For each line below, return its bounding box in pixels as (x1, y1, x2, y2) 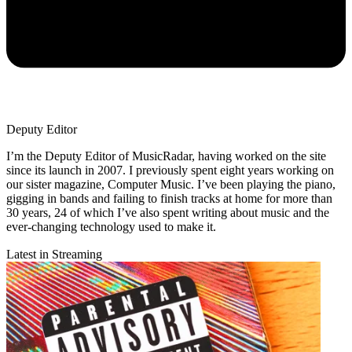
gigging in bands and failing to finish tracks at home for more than (6, 192, 332, 206)
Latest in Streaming (6, 247, 102, 262)
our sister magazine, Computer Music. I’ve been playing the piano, (6, 178, 335, 192)
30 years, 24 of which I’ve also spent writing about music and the (6, 206, 329, 220)
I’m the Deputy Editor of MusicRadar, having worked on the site (6, 149, 326, 163)
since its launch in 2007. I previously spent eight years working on (6, 163, 334, 178)
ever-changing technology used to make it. (6, 220, 219, 234)
